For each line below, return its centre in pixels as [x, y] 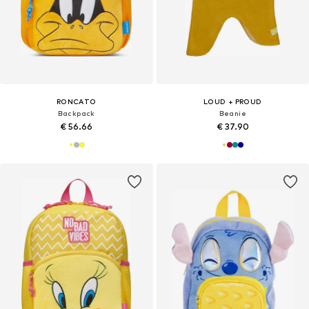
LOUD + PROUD [232, 102]
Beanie [232, 113]
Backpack [76, 113]
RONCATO [76, 102]
